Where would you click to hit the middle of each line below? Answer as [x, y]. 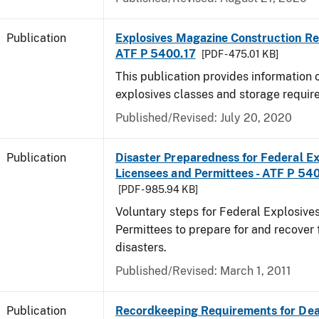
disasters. [141, 247]
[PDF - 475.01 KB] [240, 54]
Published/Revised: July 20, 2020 [204, 118]
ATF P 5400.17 [156, 54]
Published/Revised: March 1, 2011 [203, 271]
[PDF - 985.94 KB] [158, 189]
